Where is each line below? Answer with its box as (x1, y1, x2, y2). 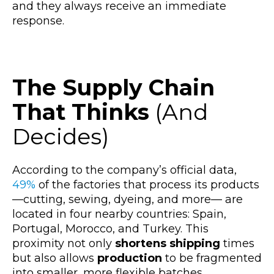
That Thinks (12, 98, 149, 126)
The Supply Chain (12, 74, 215, 102)
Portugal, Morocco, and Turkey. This (12, 221, 209, 235)
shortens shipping (115, 236, 220, 250)
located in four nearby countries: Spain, (12, 207, 226, 221)
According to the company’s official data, (12, 163, 237, 177)
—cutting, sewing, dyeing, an (12, 192, 171, 206)
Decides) (12, 123, 109, 150)
